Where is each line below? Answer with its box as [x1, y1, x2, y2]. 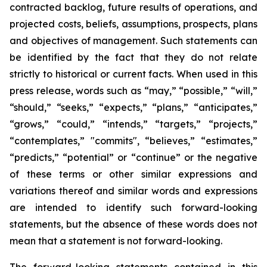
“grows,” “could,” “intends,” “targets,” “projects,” [10, 118, 257, 131]
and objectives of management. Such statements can [10, 35, 257, 47]
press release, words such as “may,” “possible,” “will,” [10, 85, 257, 97]
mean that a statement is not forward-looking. [10, 235, 222, 247]
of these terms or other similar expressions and [10, 168, 257, 181]
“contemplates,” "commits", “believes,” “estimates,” [10, 135, 257, 147]
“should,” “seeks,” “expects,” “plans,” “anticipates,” [10, 101, 257, 114]
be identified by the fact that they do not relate [10, 51, 257, 64]
